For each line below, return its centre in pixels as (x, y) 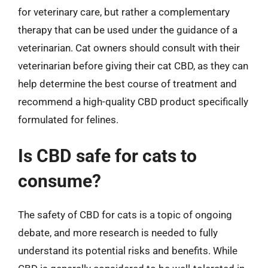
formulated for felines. (68, 119)
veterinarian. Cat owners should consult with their (129, 48)
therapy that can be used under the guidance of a (128, 30)
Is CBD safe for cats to (107, 156)
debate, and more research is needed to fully (118, 233)
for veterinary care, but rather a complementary (124, 12)
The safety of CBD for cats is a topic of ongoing (125, 215)
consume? (60, 181)
